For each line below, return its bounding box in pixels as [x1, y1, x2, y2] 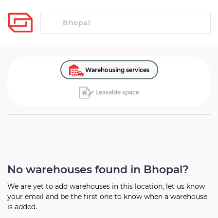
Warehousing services [83, 66, 149, 74]
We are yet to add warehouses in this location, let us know [7, 182, 205, 191]
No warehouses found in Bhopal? [7, 163, 189, 177]
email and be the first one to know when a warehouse [25, 192, 207, 201]
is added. [7, 202, 37, 212]
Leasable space [93, 88, 139, 96]
